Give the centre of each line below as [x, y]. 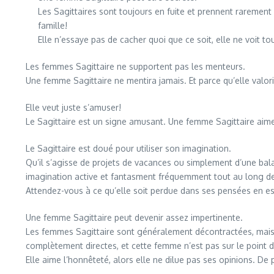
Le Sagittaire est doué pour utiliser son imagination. [128, 148]
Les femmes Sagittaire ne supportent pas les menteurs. [135, 66]
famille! [53, 25]
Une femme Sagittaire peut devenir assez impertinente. [134, 217]
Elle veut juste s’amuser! [73, 107]
